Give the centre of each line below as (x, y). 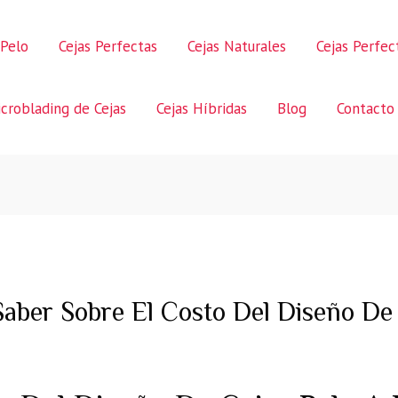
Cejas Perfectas (108, 46)
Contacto (366, 108)
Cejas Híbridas (202, 108)
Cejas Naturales (237, 46)
